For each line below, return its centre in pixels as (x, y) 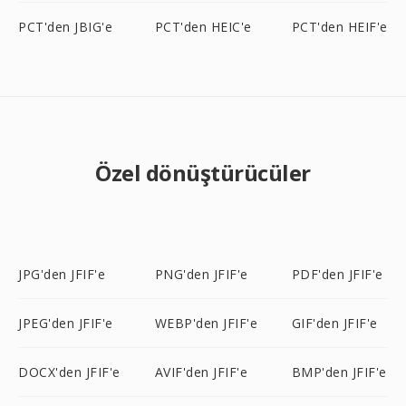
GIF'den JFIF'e (334, 323)
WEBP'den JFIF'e (206, 323)
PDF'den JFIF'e (337, 274)
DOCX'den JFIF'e (69, 372)
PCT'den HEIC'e (203, 27)
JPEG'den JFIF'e (66, 323)
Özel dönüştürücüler (203, 173)
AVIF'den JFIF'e (201, 372)
